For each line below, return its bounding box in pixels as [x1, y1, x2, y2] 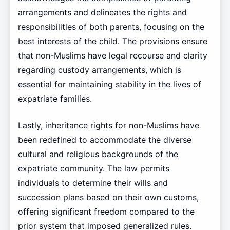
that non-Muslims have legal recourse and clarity [17, 50, 207, 61]
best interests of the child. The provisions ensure [17, 36, 207, 47]
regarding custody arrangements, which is [17, 65, 181, 75]
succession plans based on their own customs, [17, 192, 199, 203]
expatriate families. [17, 93, 92, 104]
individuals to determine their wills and [17, 178, 168, 188]
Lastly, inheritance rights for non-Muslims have [17, 120, 199, 131]
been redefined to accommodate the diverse [17, 135, 191, 145]
